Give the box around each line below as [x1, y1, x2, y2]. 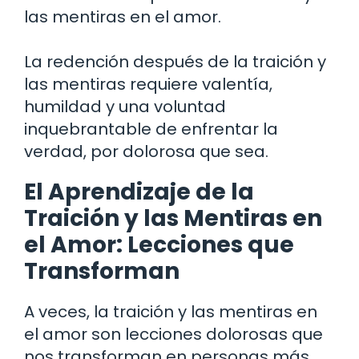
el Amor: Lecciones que [24, 228, 294, 260]
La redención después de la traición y [24, 50, 326, 73]
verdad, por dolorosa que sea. [24, 139, 268, 163]
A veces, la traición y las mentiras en [24, 300, 317, 323]
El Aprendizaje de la [24, 175, 254, 208]
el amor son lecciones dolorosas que [24, 322, 323, 345]
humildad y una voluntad [24, 95, 226, 118]
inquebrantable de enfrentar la [24, 117, 278, 140]
